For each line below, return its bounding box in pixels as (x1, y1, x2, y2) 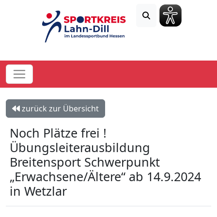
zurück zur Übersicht (20, 103, 99, 114)
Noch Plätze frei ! (10, 124, 107, 141)
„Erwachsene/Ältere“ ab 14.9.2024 (10, 168, 201, 185)
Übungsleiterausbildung (10, 139, 150, 155)
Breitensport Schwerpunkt (10, 153, 160, 170)
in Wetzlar (10, 182, 67, 199)
